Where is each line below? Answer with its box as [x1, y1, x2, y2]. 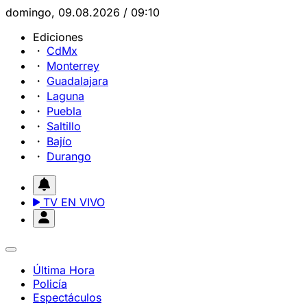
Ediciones [33, 30, 83, 44]
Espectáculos [33, 291, 101, 304]
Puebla [47, 104, 82, 118]
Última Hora [33, 263, 95, 277]
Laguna [47, 89, 84, 103]
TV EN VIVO [40, 195, 105, 209]
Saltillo [47, 119, 81, 133]
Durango [47, 149, 91, 163]
